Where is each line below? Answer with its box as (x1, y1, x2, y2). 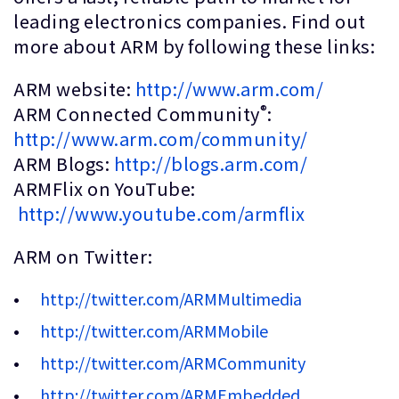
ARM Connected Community (13, 101, 260, 126)
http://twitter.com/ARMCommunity (40, 351, 305, 374)
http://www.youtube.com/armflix (17, 200, 305, 226)
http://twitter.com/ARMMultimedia (40, 287, 302, 310)
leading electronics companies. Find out (13, 8, 366, 34)
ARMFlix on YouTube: (13, 175, 196, 201)
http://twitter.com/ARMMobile (40, 319, 268, 342)
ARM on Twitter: (13, 243, 157, 269)
